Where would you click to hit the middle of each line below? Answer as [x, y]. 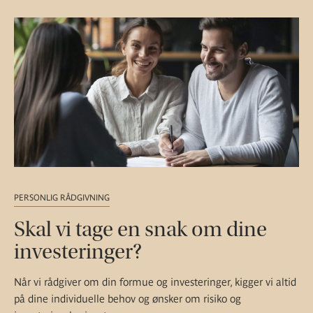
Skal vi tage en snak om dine [140, 229]
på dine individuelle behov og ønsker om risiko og [128, 298]
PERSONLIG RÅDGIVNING [62, 197]
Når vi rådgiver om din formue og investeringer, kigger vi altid [155, 282]
